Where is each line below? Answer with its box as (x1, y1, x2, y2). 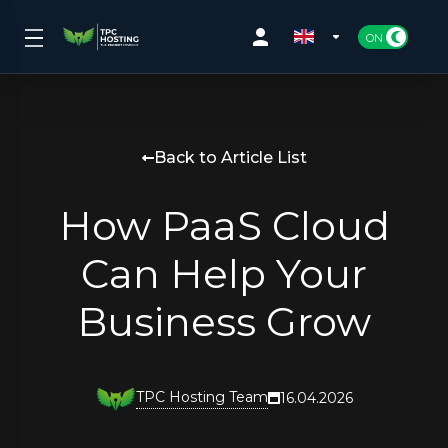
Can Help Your (81, 249, 367, 298)
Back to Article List (153, 148, 307, 167)
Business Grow (77, 297, 371, 346)
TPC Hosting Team (135, 388, 268, 406)
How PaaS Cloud (58, 201, 390, 250)
